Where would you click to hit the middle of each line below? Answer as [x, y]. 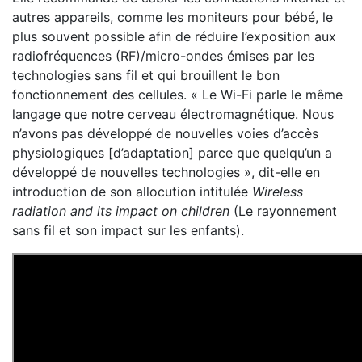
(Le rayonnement [283, 211]
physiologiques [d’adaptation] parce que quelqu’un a [172, 153]
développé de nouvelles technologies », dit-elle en [166, 172]
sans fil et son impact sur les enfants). [128, 230]
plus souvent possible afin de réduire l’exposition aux [174, 36]
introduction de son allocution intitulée [132, 192]
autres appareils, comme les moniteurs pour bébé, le [173, 17]
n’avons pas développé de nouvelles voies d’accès [165, 133]
